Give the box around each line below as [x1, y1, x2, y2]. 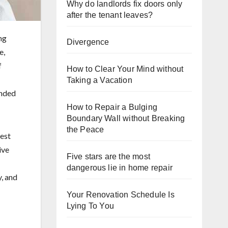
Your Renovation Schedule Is [66, 190, 175, 199]
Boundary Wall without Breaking [66, 114, 185, 123]
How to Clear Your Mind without [66, 65, 184, 73]
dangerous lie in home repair [66, 163, 173, 172]
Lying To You [66, 202, 114, 210]
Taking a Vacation [66, 76, 132, 84]
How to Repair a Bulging [66, 103, 158, 111]
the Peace [66, 125, 104, 134]
